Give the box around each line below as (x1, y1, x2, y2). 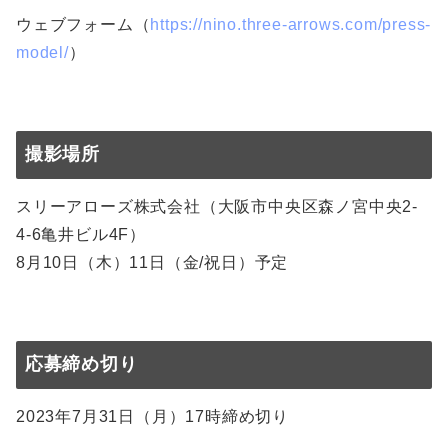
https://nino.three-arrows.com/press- (150, 16, 432, 34)
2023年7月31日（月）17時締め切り (16, 408, 289, 426)
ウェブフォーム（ (16, 16, 151, 34)
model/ (16, 44, 69, 62)
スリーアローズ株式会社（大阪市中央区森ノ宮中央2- (16, 198, 418, 216)
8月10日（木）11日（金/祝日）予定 (16, 254, 289, 272)
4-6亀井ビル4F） (16, 226, 146, 244)
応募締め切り (24, 354, 138, 375)
